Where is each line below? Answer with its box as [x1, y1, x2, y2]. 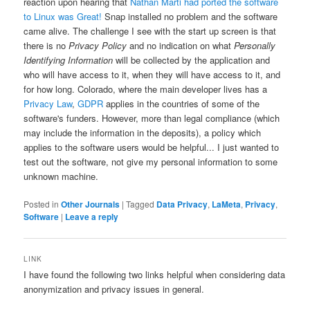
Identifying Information [24, 53, 113, 67]
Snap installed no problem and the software [102, 10, 278, 24]
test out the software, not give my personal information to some [24, 155, 278, 169]
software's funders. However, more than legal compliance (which [24, 111, 280, 125]
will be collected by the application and [113, 53, 271, 67]
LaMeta [212, 198, 241, 211]
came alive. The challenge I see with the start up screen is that [24, 24, 277, 38]
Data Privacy [156, 198, 208, 211]
